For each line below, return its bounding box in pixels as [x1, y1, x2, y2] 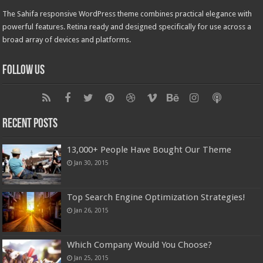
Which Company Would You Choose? [67, 240, 213, 251]
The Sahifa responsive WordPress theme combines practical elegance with [2, 9, 252, 18]
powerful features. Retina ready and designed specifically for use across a [2, 22, 252, 31]
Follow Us [2, 63, 45, 77]
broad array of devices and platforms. [2, 35, 131, 44]
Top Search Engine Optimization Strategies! [67, 192, 246, 203]
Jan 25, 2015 [74, 254, 109, 262]
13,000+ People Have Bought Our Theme [67, 144, 232, 155]
